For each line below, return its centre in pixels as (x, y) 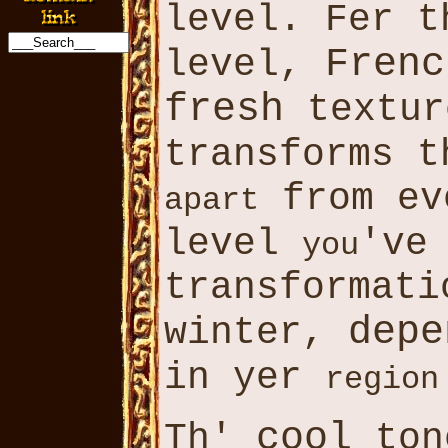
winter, (256, 333)
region (382, 379)
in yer (244, 378)
